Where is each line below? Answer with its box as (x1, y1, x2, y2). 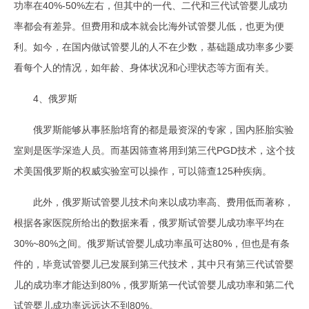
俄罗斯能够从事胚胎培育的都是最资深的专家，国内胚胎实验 (33, 123, 294, 135)
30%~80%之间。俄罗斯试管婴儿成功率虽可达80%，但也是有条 (14, 237, 290, 249)
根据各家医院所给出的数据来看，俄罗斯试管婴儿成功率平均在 (14, 217, 284, 228)
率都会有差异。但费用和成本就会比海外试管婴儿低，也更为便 (14, 20, 284, 32)
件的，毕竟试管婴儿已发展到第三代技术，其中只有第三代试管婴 (14, 258, 294, 270)
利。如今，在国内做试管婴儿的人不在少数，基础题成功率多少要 (14, 41, 294, 52)
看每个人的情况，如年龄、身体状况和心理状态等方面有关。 (14, 61, 275, 73)
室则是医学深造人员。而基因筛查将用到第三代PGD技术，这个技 (14, 144, 295, 156)
